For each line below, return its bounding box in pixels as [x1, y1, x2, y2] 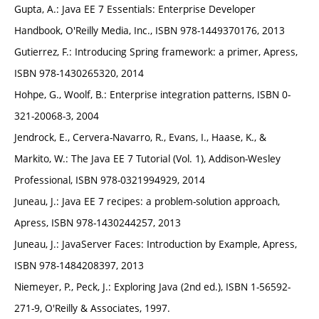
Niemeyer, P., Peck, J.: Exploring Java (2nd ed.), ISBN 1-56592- [14, 280, 291, 294]
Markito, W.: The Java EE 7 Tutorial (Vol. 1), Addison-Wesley [14, 152, 281, 166]
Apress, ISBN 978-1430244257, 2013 [14, 216, 181, 230]
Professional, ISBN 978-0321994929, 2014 [14, 173, 205, 187]
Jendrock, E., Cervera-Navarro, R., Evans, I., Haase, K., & [14, 130, 266, 145]
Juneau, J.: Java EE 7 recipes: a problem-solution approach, [14, 194, 280, 209]
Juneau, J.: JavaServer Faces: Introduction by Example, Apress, [14, 237, 297, 251]
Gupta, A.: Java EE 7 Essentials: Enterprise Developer [14, 2, 256, 16]
